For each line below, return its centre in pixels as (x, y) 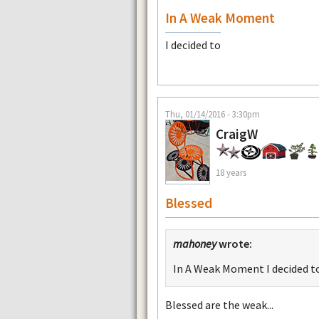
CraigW (237, 134)
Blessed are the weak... (219, 304)
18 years (231, 172)
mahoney (195, 244)
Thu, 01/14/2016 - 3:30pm (213, 114)
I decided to (193, 45)
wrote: (234, 244)
